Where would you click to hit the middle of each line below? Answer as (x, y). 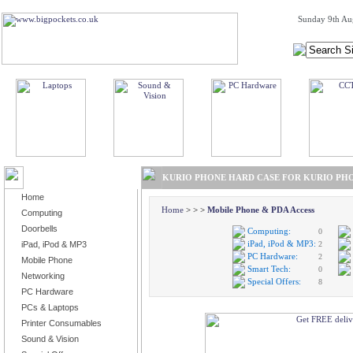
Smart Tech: (269, 269)
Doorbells (39, 229)
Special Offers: (274, 281)
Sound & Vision (50, 339)
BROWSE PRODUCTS (69, 177)
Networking (43, 276)
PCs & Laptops (50, 307)
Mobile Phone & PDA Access (260, 210)
